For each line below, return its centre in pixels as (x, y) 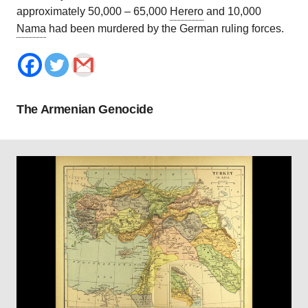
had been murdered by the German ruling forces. (165, 29)
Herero (187, 11)
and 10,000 (232, 11)
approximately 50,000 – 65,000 (93, 11)
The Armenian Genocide (85, 109)
